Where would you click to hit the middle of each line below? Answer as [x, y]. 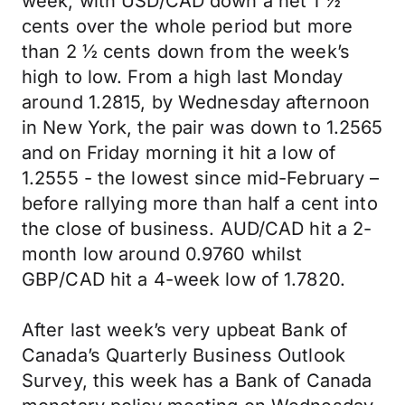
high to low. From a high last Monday [183, 77]
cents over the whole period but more [188, 26]
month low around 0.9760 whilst [162, 254]
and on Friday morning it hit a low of [179, 153]
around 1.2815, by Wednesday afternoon [196, 102]
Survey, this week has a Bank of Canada [197, 381]
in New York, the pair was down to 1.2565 [202, 127]
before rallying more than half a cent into [200, 203]
